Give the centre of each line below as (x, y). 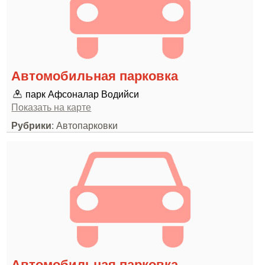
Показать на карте (51, 107)
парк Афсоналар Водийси (83, 94)
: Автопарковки (85, 125)
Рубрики (32, 125)
